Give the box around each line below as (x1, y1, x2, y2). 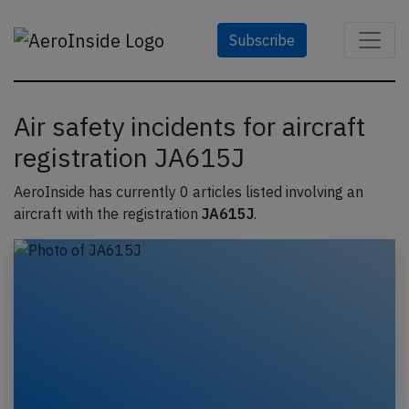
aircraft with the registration (14, 204, 202, 223)
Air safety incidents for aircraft (14, 110, 365, 143)
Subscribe (228, 31, 295, 49)
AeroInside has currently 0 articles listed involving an (14, 183, 363, 201)
